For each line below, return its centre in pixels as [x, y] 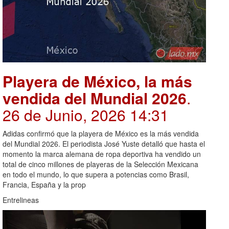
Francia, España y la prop [44, 184]
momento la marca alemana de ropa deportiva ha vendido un [102, 154]
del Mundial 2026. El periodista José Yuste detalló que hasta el [104, 143]
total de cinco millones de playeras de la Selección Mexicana [100, 164]
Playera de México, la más [97, 81]
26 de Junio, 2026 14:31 [86, 114]
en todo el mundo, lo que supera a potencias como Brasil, [96, 174]
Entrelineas [21, 200]
